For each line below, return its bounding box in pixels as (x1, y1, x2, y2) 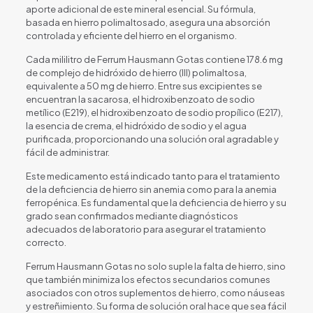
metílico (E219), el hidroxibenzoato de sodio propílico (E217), (25, 106, 283, 118)
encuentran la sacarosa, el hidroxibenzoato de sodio (25, 93, 255, 105)
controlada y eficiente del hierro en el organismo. (25, 29, 237, 41)
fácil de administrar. (25, 146, 110, 158)
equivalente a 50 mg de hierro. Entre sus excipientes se (25, 80, 262, 92)
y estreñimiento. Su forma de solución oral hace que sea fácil (25, 300, 286, 312)
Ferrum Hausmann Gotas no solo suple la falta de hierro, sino (25, 260, 286, 272)
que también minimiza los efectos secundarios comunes (25, 273, 270, 285)
